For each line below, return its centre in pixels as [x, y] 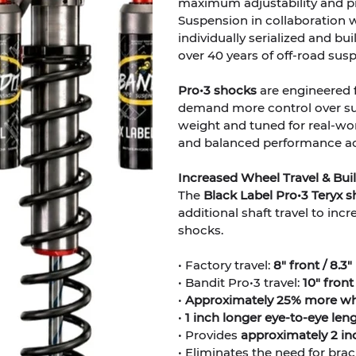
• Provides [209, 335]
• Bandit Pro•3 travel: [240, 282]
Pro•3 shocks [219, 90]
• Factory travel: [226, 265]
